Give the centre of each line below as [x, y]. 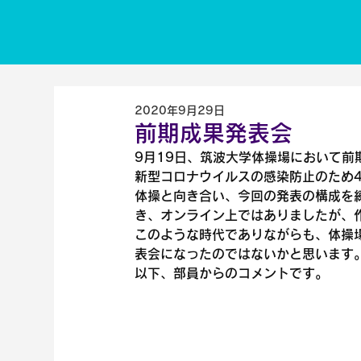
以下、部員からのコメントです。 [232, 273]
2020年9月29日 [180, 110]
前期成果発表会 [214, 133]
